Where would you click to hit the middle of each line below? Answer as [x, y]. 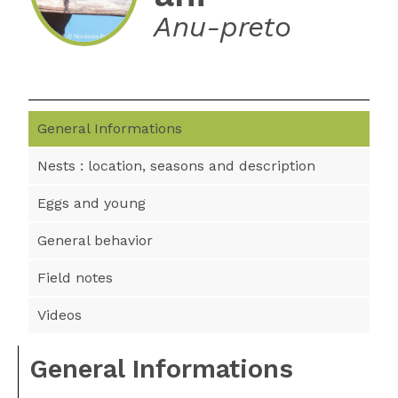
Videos [60, 315]
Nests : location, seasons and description [176, 166]
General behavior [95, 240]
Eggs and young [92, 203]
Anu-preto [222, 26]
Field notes [75, 278]
